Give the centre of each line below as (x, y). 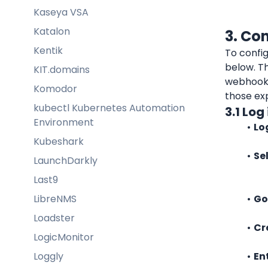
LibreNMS (55, 199)
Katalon (52, 31)
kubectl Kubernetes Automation (109, 108)
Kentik (48, 50)
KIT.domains (62, 69)
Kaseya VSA (61, 12)
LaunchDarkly (66, 160)
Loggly (48, 256)
